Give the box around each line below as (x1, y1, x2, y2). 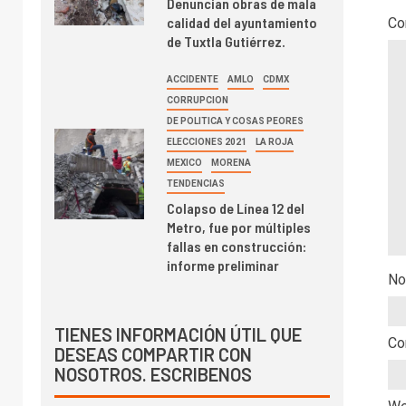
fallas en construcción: (167, 237, 307, 255)
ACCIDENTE (167, 73, 219, 84)
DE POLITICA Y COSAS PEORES (167, 115, 304, 126)
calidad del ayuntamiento (167, 13, 318, 31)
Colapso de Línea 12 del (167, 198, 305, 217)
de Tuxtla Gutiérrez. (167, 32, 286, 50)
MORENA (211, 157, 252, 168)
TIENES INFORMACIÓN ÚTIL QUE (54, 323, 302, 345)
